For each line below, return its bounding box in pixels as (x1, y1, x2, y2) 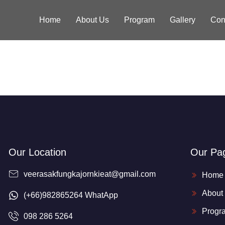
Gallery (169, 16, 195, 24)
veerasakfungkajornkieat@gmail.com (23, 170, 156, 178)
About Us (75, 16, 109, 24)
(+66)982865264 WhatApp (23, 191, 118, 199)
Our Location (8, 147, 66, 158)
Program (124, 16, 155, 24)
